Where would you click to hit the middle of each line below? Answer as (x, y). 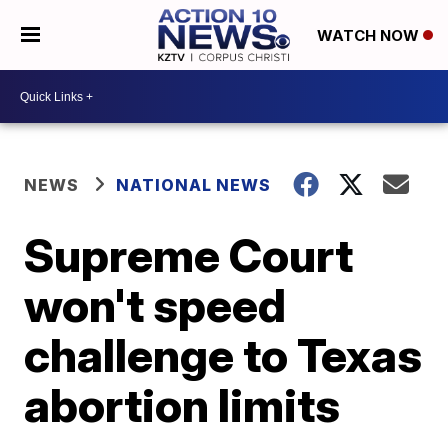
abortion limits (182, 405)
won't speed (155, 305)
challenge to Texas (223, 355)
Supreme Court (189, 255)
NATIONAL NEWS (194, 185)
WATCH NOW (369, 36)
